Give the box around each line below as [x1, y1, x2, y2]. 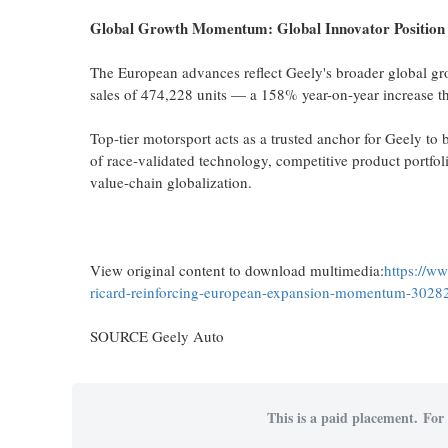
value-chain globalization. [90, 172, 252, 193]
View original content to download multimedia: [90, 260, 384, 281]
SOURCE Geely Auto [90, 326, 224, 347]
